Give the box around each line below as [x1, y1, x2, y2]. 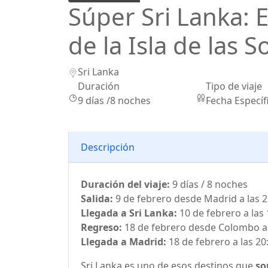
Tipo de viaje [205, 80, 262, 93]
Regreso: [81, 221, 122, 234]
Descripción [81, 140, 135, 154]
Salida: [81, 192, 113, 205]
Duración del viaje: [81, 178, 170, 191]
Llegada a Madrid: [81, 235, 166, 248]
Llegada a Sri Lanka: [81, 206, 177, 220]
